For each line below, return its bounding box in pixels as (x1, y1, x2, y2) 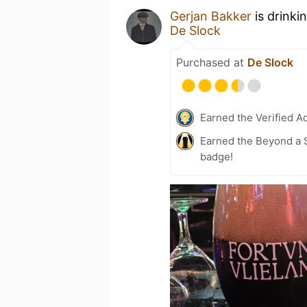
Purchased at (176, 56, 247, 69)
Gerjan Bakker (170, 9, 251, 23)
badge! (200, 150, 233, 163)
